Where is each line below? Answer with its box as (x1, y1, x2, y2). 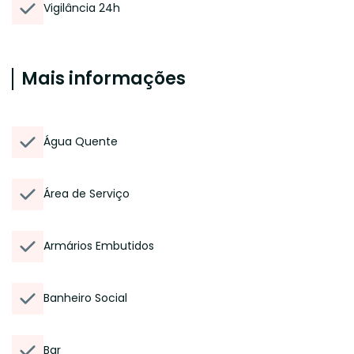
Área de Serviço (43, 186, 130, 201)
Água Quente (43, 134, 118, 149)
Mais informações (21, 66, 186, 91)
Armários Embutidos (43, 238, 154, 254)
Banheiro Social (43, 290, 127, 306)
